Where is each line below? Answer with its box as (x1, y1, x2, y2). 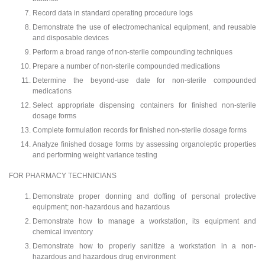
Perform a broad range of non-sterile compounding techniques (33, 48, 232, 57)
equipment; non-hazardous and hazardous (33, 202, 170, 211)
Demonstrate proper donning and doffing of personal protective (33, 192, 256, 201)
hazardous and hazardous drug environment (33, 252, 176, 261)
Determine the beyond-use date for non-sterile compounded (33, 76, 256, 85)
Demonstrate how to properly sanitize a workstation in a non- (33, 241, 256, 250)
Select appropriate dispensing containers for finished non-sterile (33, 101, 256, 110)
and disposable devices (33, 34, 109, 43)
